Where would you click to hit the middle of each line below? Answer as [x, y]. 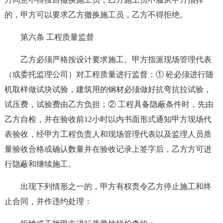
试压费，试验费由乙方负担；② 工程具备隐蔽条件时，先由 [109, 104]
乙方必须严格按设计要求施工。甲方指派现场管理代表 [116, 59]
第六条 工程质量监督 [57, 37]
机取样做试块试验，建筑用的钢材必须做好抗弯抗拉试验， [108, 89]
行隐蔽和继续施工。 [40, 164]
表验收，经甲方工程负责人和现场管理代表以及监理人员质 [108, 134]
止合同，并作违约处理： [48, 201]
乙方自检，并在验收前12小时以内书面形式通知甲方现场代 [108, 119]
